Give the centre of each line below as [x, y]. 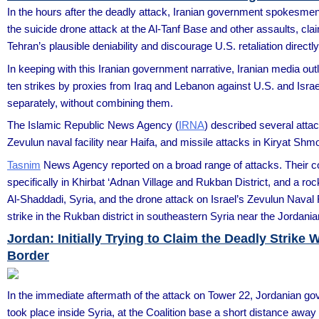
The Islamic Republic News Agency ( [93, 125]
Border [28, 256]
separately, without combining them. [90, 103]
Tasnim [24, 164]
